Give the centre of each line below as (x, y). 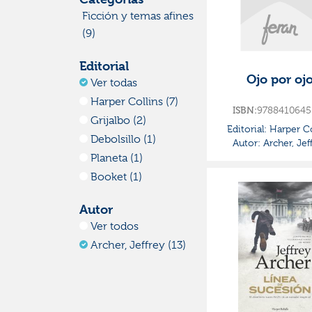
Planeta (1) (117, 158)
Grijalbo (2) (118, 121)
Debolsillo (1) (123, 140)
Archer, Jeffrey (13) (138, 245)
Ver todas (114, 83)
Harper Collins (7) (134, 102)
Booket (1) (116, 177)
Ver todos (115, 227)
